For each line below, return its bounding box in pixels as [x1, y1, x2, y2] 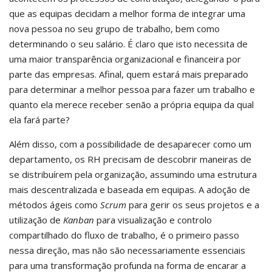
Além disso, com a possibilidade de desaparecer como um [9, 138, 251, 150]
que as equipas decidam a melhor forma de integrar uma [9, 7, 245, 19]
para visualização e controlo [94, 214, 212, 226]
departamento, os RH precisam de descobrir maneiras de [9, 153, 251, 165]
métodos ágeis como [9, 199, 100, 211]
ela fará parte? [9, 114, 70, 126]
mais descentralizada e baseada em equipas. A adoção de [9, 183, 250, 195]
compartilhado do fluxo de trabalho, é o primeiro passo [9, 229, 239, 241]
